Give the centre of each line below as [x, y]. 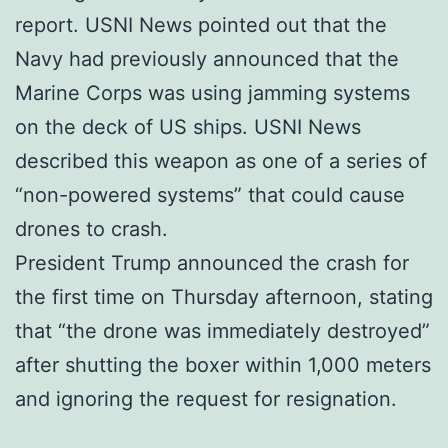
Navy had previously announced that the [207, 58]
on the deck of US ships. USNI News [188, 126]
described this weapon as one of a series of [221, 160]
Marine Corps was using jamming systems [212, 92]
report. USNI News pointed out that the [201, 24]
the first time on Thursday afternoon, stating [224, 296]
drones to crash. [91, 228]
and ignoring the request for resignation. [206, 398]
